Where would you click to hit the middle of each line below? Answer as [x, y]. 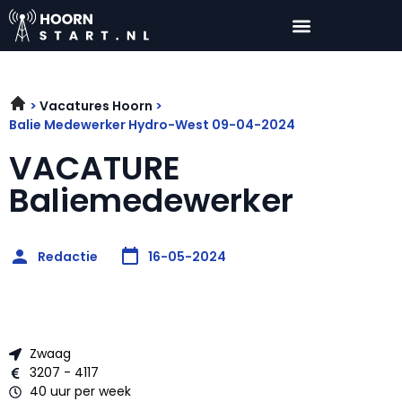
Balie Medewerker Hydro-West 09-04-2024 [152, 125]
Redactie [68, 256]
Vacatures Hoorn [96, 106]
